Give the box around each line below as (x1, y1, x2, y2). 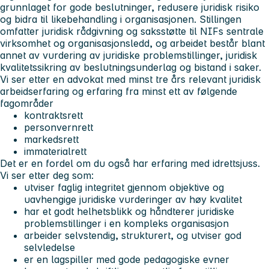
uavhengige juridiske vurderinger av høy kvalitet (24, 193, 242, 205)
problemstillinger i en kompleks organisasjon (24, 217, 229, 229)
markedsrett (24, 133, 79, 145)
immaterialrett (24, 145, 86, 157)
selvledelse (24, 241, 75, 253)
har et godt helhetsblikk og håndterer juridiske (24, 205, 234, 217)
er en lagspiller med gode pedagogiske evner (24, 253, 229, 265)
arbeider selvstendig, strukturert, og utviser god (24, 229, 241, 241)
